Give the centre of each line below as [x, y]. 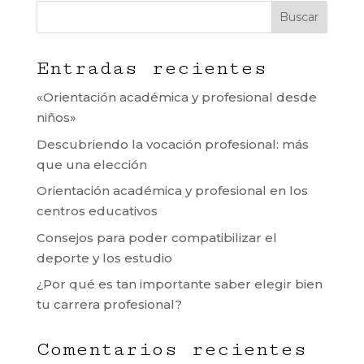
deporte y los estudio [104, 258]
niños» [56, 117]
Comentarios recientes [171, 349]
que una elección [91, 164]
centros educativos [97, 211]
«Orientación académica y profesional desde [176, 97]
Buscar [299, 17]
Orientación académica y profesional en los [172, 191]
